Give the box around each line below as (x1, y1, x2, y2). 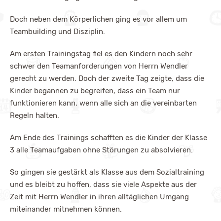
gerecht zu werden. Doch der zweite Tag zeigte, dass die (10, 74, 204, 83)
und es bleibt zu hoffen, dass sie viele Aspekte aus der (10, 180, 197, 189)
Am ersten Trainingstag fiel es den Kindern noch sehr (10, 49, 192, 58)
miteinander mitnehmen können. (10, 204, 122, 214)
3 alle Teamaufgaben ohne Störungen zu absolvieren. (10, 145, 193, 154)
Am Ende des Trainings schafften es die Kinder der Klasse (10, 133, 207, 142)
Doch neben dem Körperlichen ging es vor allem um (10, 14, 187, 24)
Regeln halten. (10, 110, 59, 120)
